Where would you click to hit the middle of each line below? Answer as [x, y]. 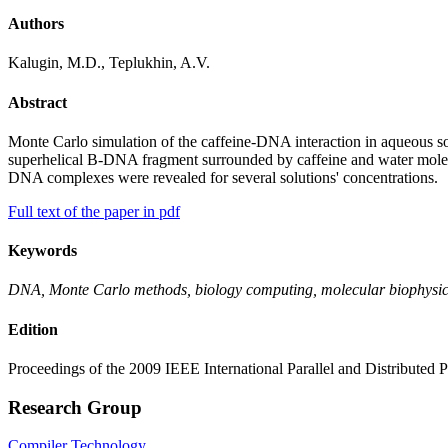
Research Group [75, 407]
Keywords [42, 251]
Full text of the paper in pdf [94, 211]
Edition [33, 329]
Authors [36, 23]
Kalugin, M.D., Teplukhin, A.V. [109, 63]
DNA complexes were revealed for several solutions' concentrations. [223, 177]
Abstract [37, 102]
